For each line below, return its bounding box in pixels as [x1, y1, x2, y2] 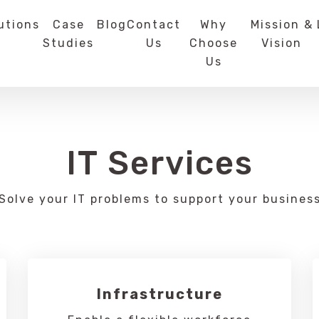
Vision [261, 36, 303, 50]
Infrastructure [96, 286, 223, 303]
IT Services [66, 144, 253, 183]
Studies [43, 36, 95, 50]
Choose [189, 36, 239, 50]
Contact [127, 18, 182, 31]
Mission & [250, 18, 313, 31]
